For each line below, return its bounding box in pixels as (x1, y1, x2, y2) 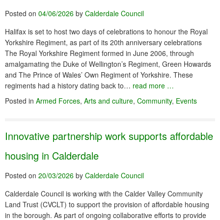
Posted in (5, 96, 36, 106)
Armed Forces (36, 96, 80, 106)
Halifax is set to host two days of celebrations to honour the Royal (5, 27, 208, 36)
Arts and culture (84, 96, 133, 106)
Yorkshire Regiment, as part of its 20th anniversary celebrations (5, 37, 202, 47)
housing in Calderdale (5, 148, 99, 163)
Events (176, 96, 197, 106)
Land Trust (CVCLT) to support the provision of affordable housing (5, 199, 209, 209)
